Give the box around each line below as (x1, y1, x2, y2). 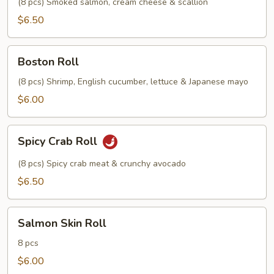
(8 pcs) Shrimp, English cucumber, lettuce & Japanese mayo (18, 76, 248, 87)
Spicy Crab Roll (18, 134, 100, 149)
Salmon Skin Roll (18, 216, 106, 231)
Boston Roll (18, 54, 79, 69)
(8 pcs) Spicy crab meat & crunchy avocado (18, 158, 186, 169)
